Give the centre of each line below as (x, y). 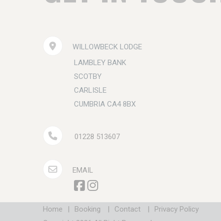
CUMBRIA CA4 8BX (105, 104)
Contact (128, 209)
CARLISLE (90, 90)
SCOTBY (88, 76)
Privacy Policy (177, 209)
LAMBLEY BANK (100, 63)
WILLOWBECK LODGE (107, 47)
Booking (88, 209)
